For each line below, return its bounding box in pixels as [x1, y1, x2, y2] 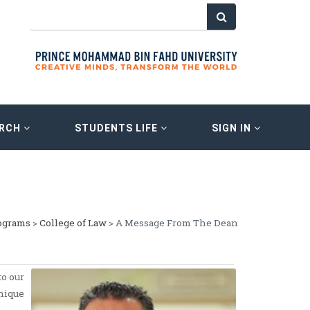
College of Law [39, 217, 107, 230]
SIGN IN [212, 122, 254, 134]
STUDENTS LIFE [75, 122, 161, 134]
